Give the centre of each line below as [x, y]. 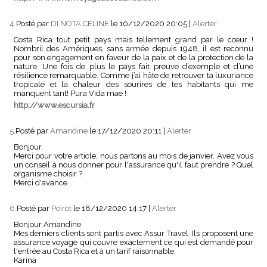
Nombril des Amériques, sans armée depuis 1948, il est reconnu [133, 48]
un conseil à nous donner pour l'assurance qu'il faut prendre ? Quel [133, 165]
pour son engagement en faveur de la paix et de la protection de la [133, 57]
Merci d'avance [40, 183]
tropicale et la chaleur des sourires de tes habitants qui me [133, 84]
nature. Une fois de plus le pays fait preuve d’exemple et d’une [133, 66]
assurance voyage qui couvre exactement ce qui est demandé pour [133, 243]
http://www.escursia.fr [54, 105]
